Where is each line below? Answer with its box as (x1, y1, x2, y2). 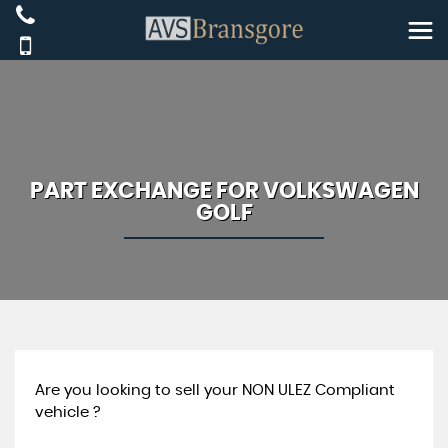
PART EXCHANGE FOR (29, 180, 263, 202)
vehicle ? (35, 405, 101, 420)
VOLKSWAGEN (262, 180, 419, 202)
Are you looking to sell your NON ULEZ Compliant (35, 383, 395, 398)
